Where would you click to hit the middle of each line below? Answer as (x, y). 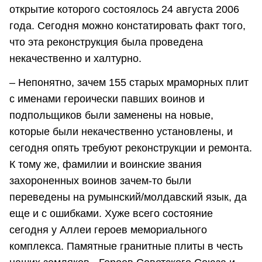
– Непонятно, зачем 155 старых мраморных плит (129, 82)
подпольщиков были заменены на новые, (111, 115)
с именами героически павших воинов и (107, 99)
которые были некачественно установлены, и (121, 131)
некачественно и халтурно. (75, 58)
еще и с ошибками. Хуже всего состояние (111, 213)
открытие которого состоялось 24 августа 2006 (124, 9)
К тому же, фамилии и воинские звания (106, 164)
